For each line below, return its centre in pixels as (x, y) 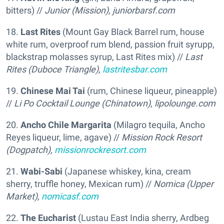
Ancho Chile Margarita (66, 124)
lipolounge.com (185, 103)
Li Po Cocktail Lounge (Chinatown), (84, 103)
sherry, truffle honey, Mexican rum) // (80, 183)
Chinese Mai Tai (54, 90)
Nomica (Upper (183, 183)
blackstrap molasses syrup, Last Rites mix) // (95, 56)
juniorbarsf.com (144, 10)
